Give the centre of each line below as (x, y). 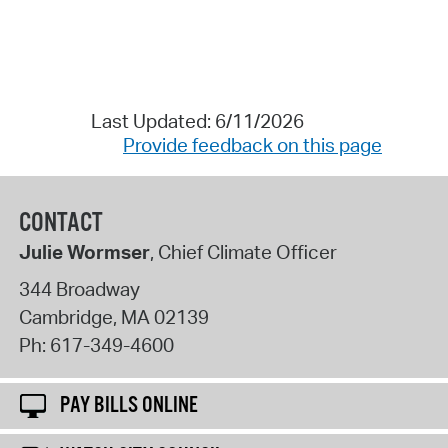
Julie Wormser (84, 251)
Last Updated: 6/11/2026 (197, 121)
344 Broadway (79, 288)
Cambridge (65, 316)
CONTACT (60, 223)
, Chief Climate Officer (243, 251)
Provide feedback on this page (252, 145)
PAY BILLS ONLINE (129, 405)
